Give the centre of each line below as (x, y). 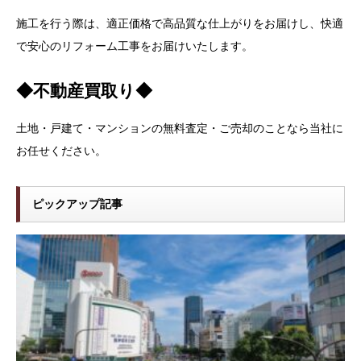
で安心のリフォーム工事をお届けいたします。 (135, 46)
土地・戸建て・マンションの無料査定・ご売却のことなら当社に (180, 128)
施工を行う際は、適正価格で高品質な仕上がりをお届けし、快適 (180, 24)
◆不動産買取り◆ (84, 91)
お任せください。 (61, 150)
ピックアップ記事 (77, 203)
